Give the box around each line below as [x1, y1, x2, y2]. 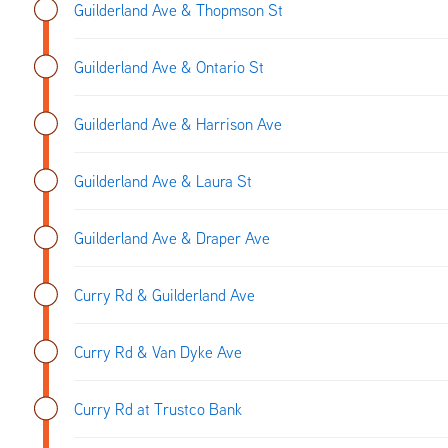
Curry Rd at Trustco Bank [74, 398, 242, 419]
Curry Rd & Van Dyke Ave [74, 341, 242, 362]
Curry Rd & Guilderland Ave [74, 284, 255, 305]
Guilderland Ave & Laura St [74, 170, 252, 191]
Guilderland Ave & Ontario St [74, 56, 264, 77]
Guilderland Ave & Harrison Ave [74, 113, 282, 134]
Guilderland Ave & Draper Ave [74, 227, 270, 248]
